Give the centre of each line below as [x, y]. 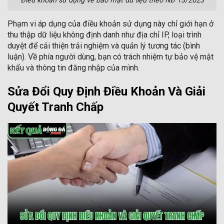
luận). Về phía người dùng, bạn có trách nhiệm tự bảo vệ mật [110, 56]
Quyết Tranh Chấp [55, 107]
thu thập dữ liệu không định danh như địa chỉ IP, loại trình [104, 34]
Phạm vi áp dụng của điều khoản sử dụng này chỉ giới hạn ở [110, 23]
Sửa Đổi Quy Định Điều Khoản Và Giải [106, 91]
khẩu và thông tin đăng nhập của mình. [73, 67]
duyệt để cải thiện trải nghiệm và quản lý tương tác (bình [104, 45]
